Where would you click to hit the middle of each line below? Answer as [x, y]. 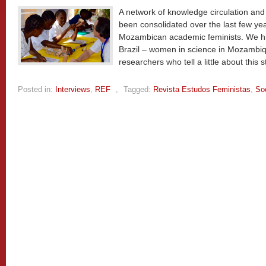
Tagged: [137, 89]
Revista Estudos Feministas [202, 89]
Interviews [73, 89]
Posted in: [35, 89]
